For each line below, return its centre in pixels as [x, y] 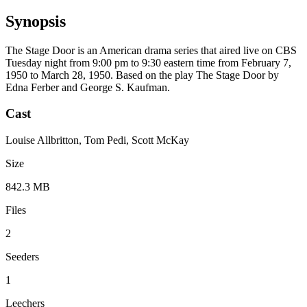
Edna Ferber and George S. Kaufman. [88, 87]
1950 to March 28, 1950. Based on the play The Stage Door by [142, 75]
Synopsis [36, 21]
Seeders [22, 257]
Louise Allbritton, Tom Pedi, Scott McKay [97, 140]
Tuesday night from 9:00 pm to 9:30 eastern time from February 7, [148, 62]
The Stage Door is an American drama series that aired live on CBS [151, 50]
